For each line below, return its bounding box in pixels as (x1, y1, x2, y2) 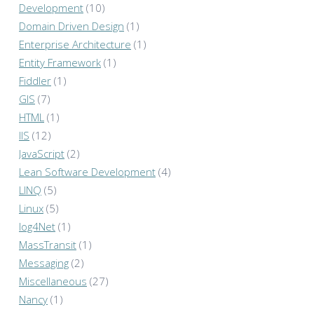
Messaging (19, 256, 69, 271)
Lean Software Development (19, 165, 156, 179)
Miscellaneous (19, 274, 87, 289)
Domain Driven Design (19, 19, 124, 34)
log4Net (19, 219, 55, 234)
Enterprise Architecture (19, 37, 131, 52)
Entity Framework (19, 55, 101, 70)
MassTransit (19, 238, 76, 252)
